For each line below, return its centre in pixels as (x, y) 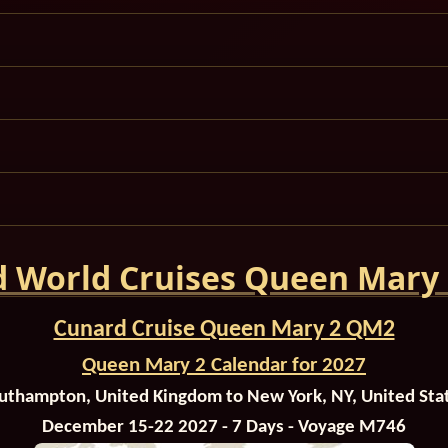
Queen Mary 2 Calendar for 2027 (224, 365)
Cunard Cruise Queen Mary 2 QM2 (224, 329)
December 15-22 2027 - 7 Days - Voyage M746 (224, 427)
